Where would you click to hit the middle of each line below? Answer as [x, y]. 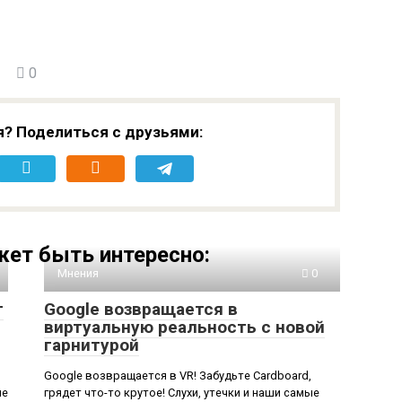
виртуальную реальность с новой [184, 327]
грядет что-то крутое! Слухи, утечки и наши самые [182, 392]
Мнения [78, 273]
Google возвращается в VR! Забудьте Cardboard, [178, 375]
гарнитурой [92, 345]
